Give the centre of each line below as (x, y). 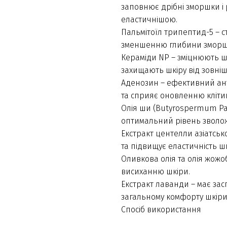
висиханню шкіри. (156, 172)
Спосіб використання (161, 210)
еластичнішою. (149, 20)
